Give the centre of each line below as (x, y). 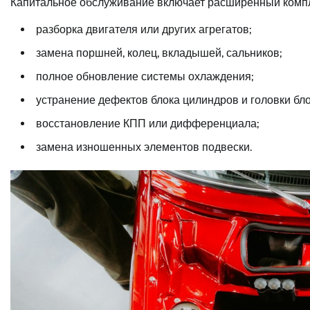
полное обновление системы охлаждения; (145, 77)
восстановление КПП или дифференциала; (147, 124)
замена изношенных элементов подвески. (144, 147)
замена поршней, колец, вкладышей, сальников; (159, 53)
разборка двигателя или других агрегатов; (144, 30)
